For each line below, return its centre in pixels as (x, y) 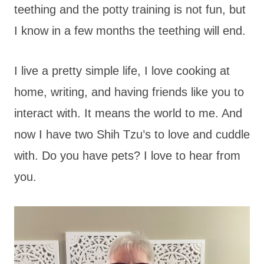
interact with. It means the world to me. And (128, 113)
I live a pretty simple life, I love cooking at (122, 70)
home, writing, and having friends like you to (129, 92)
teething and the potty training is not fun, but (130, 9)
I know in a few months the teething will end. (130, 30)
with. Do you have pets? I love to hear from (127, 155)
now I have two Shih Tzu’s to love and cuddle (132, 134)
